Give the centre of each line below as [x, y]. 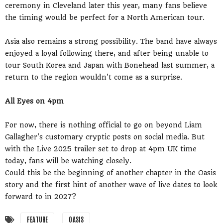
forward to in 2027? [41, 197]
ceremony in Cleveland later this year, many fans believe [106, 6]
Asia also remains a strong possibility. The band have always [111, 42]
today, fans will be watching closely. [68, 161]
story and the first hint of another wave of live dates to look [111, 185]
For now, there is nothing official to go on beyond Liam [104, 125]
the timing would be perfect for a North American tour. [105, 18]
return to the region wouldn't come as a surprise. [94, 77]
